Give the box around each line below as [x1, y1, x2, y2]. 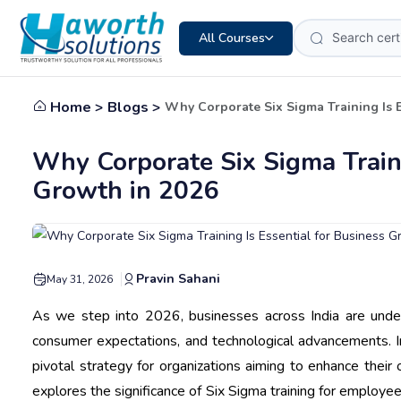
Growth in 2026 [32, 174, 219, 208]
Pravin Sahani [136, 269, 220, 287]
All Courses [199, 29, 265, 47]
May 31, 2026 [47, 271, 113, 286]
